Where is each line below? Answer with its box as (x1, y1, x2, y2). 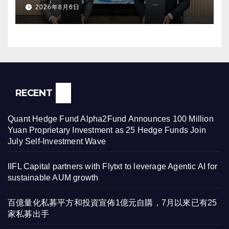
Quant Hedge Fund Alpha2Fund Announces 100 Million (8, 114, 214, 124)
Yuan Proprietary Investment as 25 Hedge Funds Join (8, 126, 207, 135)
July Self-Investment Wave (8, 137, 106, 146)
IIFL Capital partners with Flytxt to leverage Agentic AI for (8, 162, 218, 171)
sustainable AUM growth (8, 173, 99, 182)
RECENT (15, 87, 52, 99)
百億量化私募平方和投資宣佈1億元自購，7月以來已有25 (8, 198, 217, 208)
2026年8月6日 (35, 4, 80, 11)
